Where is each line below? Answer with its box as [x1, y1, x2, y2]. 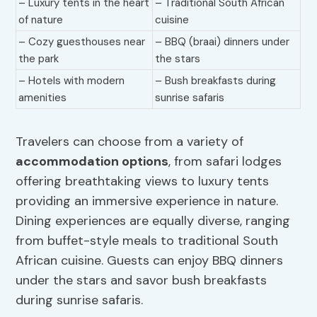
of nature [18, 13, 64, 28]
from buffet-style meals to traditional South [16, 232, 279, 250]
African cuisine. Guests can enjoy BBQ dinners [16, 252, 284, 270]
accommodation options [16, 153, 169, 171]
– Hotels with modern [18, 74, 125, 88]
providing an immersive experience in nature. [16, 192, 279, 210]
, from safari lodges [168, 153, 282, 171]
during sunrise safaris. [16, 292, 144, 309]
